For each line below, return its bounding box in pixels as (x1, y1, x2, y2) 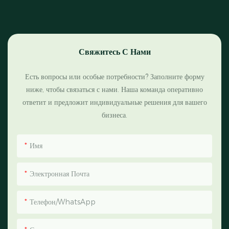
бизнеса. (102, 110, 127, 120)
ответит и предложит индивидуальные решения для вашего (22, 97, 207, 107)
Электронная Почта (29, 169, 89, 178)
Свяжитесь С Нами (78, 46, 151, 57)
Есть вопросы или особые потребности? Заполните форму (25, 72, 204, 81)
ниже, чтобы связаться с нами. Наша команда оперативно (26, 84, 203, 94)
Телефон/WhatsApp (29, 197, 96, 207)
